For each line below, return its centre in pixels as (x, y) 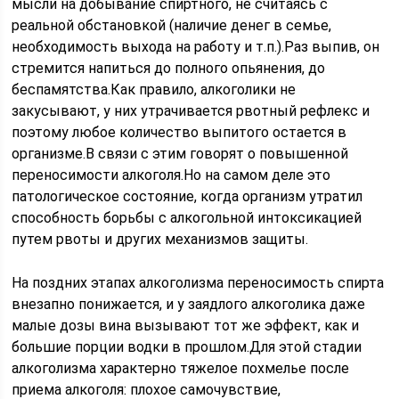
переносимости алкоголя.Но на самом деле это (171, 175)
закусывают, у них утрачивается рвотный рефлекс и (191, 111)
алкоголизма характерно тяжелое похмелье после (181, 368)
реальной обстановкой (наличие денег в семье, (172, 25)
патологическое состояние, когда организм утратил (187, 196)
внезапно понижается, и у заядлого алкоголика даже (189, 304)
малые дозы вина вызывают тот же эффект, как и (186, 326)
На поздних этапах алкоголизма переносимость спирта (198, 283)
